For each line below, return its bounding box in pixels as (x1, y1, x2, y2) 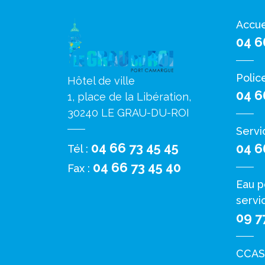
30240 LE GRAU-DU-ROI (67, 106, 189, 119)
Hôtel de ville (67, 75, 135, 87)
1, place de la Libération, (67, 91, 191, 103)
